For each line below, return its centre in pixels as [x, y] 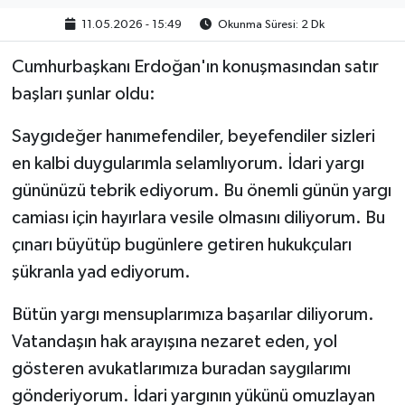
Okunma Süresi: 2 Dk [270, 24]
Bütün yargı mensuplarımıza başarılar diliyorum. [193, 314]
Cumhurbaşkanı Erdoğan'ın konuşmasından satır [195, 66]
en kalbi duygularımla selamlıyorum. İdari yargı [188, 163]
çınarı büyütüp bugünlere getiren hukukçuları [181, 245]
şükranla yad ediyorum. [101, 272]
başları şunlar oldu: [83, 94]
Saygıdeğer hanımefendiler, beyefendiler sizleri [193, 136]
